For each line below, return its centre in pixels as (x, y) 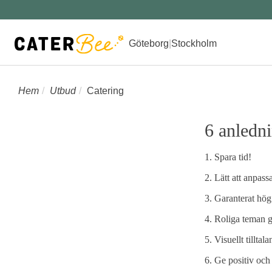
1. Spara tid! (228, 157)
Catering (105, 91)
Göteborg (149, 43)
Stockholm (194, 43)
